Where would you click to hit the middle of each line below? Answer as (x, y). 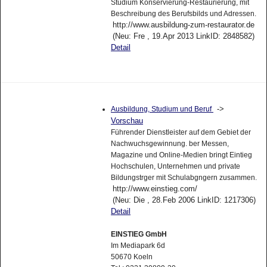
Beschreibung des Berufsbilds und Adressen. (183, 18)
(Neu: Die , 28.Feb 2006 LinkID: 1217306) (184, 204)
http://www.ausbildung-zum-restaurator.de (183, 29)
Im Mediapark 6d (138, 250)
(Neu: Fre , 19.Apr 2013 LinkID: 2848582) (183, 41)
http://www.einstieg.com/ (155, 193)
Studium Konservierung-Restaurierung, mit (180, 7)
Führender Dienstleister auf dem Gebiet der (181, 137)
